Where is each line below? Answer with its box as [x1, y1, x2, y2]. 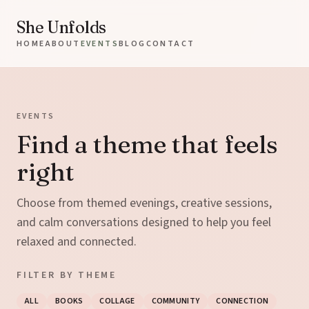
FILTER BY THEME [17, 268, 117, 282]
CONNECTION [216, 295, 269, 307]
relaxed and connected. [17, 233, 137, 250]
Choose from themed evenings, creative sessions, [17, 195, 272, 212]
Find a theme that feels [17, 129, 277, 159]
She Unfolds [17, 17, 106, 37]
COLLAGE [99, 295, 135, 307]
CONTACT [146, 38, 195, 50]
